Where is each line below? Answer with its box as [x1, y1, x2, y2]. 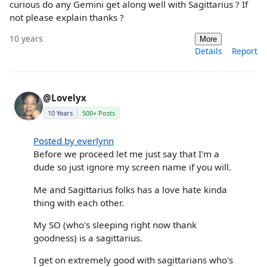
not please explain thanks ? [10, 11, 124, 23]
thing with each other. [33, 196, 124, 209]
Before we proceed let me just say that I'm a [33, 148, 219, 160]
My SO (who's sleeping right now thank [33, 218, 197, 231]
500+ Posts [82, 108, 115, 118]
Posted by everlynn [33, 135, 114, 147]
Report [232, 45, 257, 57]
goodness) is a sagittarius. [33, 231, 142, 244]
